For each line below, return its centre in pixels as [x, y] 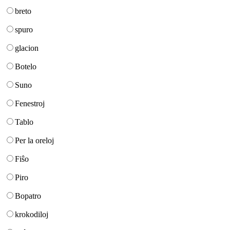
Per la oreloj [34, 140]
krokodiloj [32, 214]
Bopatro [28, 196]
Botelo [26, 66]
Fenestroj [30, 103]
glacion [27, 48]
